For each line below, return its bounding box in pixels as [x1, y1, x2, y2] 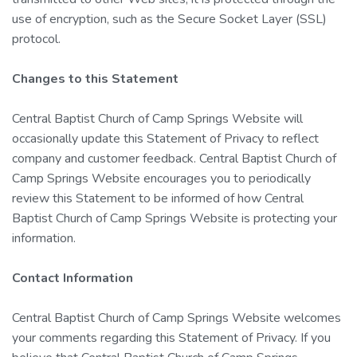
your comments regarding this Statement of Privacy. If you [12, 328, 331, 347]
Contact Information [12, 269, 133, 287]
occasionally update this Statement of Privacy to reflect [12, 129, 319, 147]
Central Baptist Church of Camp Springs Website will [12, 109, 303, 127]
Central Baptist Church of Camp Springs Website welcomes [12, 308, 341, 327]
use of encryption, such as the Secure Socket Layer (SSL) [12, 10, 327, 28]
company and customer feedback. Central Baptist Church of [12, 149, 336, 167]
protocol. [12, 29, 61, 48]
